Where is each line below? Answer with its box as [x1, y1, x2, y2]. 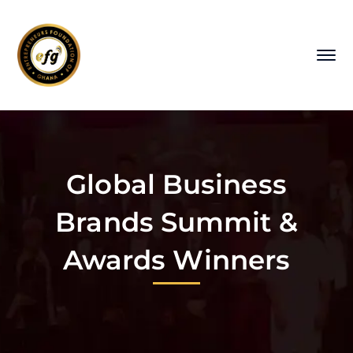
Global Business [66, 168, 287, 202]
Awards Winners [62, 243, 291, 277]
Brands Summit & [55, 206, 298, 240]
